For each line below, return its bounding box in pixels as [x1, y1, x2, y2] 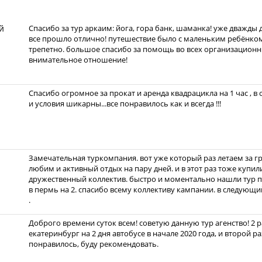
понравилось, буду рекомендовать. [29, 239, 158, 249]
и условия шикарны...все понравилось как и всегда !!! [29, 98, 221, 109]
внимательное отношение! [29, 54, 127, 65]
